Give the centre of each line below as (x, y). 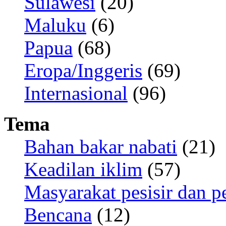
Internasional (76, 93)
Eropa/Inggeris (83, 70)
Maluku (55, 25)
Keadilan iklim (83, 169)
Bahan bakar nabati (101, 147)
